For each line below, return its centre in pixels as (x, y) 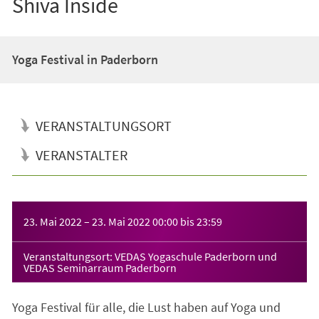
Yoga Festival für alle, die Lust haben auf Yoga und (146, 307)
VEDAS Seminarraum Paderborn (100, 267)
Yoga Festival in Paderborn (85, 59)
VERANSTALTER (81, 155)
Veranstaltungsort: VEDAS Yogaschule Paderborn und (150, 256)
